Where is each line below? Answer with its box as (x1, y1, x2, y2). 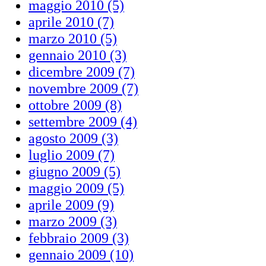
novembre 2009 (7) (28, 80, 138, 96)
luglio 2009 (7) (28, 147, 115, 163)
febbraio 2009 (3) (28, 230, 129, 246)
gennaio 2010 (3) (28, 47, 126, 63)
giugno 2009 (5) (28, 163, 121, 179)
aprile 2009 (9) (28, 197, 114, 213)
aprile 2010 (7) (28, 14, 114, 30)
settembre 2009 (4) (28, 113, 137, 129)
